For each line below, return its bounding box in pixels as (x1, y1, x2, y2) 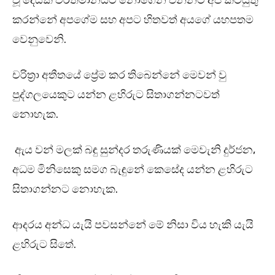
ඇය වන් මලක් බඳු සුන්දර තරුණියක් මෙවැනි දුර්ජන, (12, 143, 255, 157)
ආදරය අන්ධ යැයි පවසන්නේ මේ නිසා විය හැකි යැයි (12, 218, 254, 232)
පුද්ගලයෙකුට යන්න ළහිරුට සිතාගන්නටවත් (12, 88, 220, 102)
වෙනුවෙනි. (12, 33, 66, 47)
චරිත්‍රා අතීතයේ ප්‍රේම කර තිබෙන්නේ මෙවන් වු (12, 68, 227, 82)
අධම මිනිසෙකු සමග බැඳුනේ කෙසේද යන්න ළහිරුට (12, 163, 253, 177)
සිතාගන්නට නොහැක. (12, 182, 120, 196)
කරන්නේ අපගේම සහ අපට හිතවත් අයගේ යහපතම (12, 13, 254, 27)
